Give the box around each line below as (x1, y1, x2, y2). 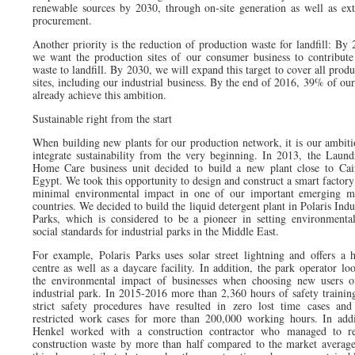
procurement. (32, 12, 92, 28)
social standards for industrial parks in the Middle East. (32, 223, 279, 239)
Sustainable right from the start (32, 110, 172, 126)
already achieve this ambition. (32, 86, 166, 102)
